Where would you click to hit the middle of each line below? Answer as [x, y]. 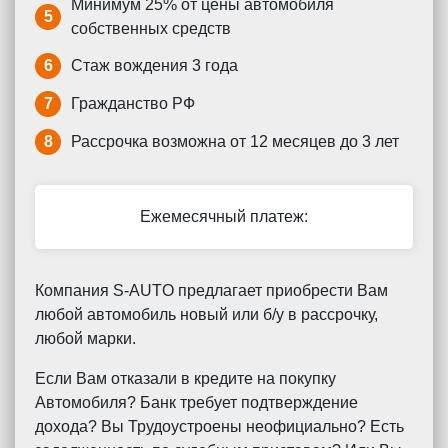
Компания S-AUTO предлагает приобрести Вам [211, 290]
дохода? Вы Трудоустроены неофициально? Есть [219, 426]
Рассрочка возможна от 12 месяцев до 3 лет [235, 141]
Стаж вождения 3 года [154, 65]
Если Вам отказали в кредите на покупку [185, 378]
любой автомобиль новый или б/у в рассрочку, [206, 314]
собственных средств [151, 28]
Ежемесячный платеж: [224, 216]
